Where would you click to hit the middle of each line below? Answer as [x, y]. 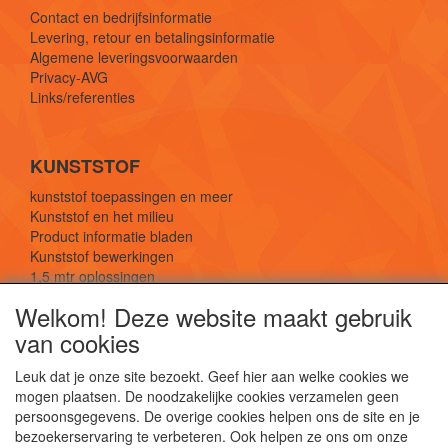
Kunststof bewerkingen [102, 255]
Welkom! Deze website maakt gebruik [213, 316]
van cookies [77, 342]
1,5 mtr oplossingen [92, 275]
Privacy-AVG [69, 76]
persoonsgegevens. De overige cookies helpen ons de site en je [217, 416]
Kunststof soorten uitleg [104, 295]
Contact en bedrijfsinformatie [121, 16]
